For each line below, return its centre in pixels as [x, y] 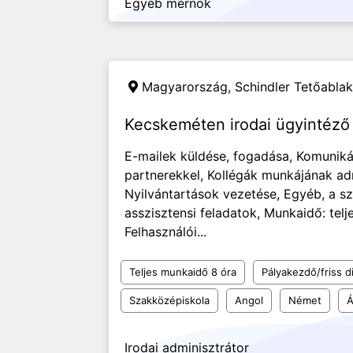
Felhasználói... [165, 232]
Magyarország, [188, 87]
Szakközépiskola [169, 300]
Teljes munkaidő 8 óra [183, 272]
